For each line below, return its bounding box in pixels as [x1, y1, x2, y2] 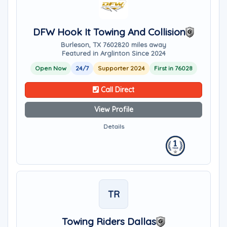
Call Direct [99, 85, 134, 94]
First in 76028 [154, 64, 193, 72]
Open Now [34, 64, 66, 72]
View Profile [94, 105, 133, 114]
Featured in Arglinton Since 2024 [61, 49, 166, 57]
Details [103, 123, 124, 130]
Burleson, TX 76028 [61, 41, 122, 49]
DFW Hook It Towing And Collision [32, 26, 185, 38]
